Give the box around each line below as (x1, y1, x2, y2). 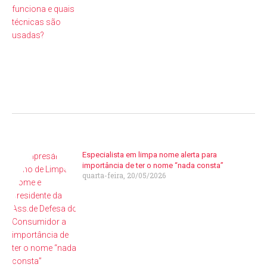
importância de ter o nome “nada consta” (82, 161, 224, 170)
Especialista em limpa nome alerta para (82, 150, 218, 160)
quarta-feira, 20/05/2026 (82, 170, 166, 181)
